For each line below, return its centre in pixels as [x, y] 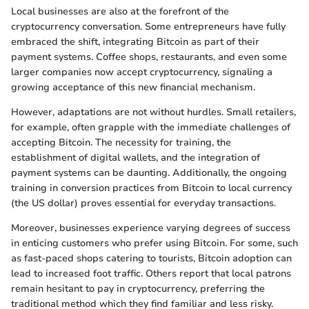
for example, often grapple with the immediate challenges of [151, 127]
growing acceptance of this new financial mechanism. [133, 87]
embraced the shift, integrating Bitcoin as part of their [135, 42]
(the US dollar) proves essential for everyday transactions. [143, 203]
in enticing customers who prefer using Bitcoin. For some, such [154, 243]
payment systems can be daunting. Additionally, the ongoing [149, 173]
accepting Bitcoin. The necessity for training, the [121, 142]
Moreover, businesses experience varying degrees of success [151, 228]
